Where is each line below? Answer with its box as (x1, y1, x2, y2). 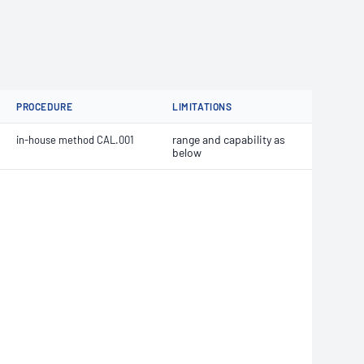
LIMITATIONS (172, 101, 232, 112)
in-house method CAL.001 (16, 133, 134, 146)
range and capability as (172, 132, 285, 146)
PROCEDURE (16, 101, 73, 112)
